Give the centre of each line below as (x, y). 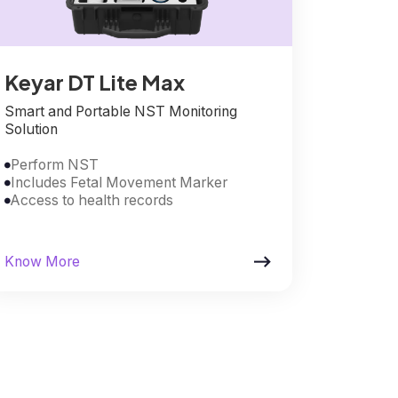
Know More (43, 261)
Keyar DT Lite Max (95, 81)
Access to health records (92, 200)
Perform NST (55, 164)
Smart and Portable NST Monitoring (121, 111)
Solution (32, 129)
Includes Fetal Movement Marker (119, 182)
